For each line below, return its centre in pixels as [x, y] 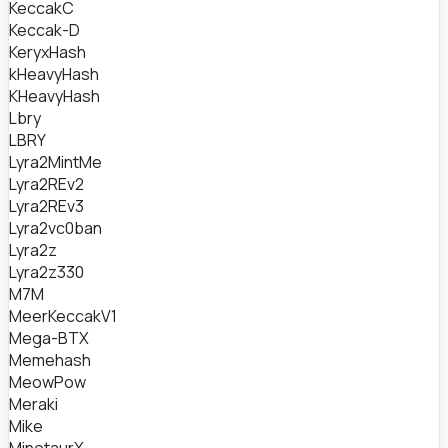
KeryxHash [47, 52]
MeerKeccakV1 [63, 316]
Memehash [50, 360]
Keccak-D [44, 30]
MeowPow [47, 382]
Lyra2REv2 [46, 184]
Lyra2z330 [46, 272]
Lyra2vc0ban [55, 228]
